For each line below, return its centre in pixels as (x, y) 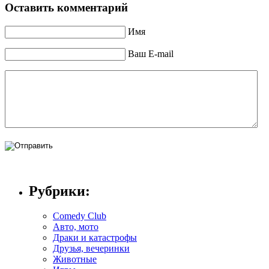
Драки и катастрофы (95, 238)
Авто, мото (76, 227)
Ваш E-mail (151, 53)
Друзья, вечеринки (91, 249)
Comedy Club (80, 216)
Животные (75, 259)
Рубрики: (59, 191)
